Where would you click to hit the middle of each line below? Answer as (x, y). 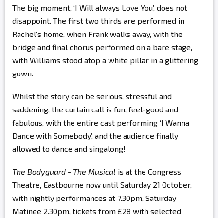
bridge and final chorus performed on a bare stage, (102, 47)
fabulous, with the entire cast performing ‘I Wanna (101, 122)
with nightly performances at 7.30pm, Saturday (94, 198)
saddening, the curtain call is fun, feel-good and (95, 109)
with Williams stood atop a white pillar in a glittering (105, 60)
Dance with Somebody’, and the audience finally (95, 136)
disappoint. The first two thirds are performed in (98, 21)
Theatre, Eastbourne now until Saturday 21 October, (102, 185)
